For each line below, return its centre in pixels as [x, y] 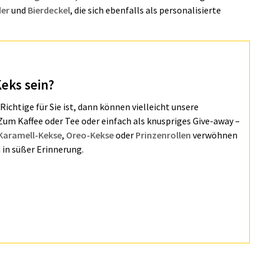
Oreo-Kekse [90, 135]
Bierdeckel [49, 10]
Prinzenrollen [163, 135]
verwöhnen [214, 135]
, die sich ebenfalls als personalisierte [146, 10]
